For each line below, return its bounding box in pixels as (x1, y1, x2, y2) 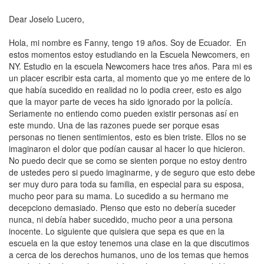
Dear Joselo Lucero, (9, 13, 84, 25)
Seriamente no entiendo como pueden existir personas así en (9, 107, 239, 119)
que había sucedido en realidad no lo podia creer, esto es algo (9, 84, 242, 95)
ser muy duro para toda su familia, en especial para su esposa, (9, 178, 244, 190)
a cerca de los (9, 249, 64, 260)
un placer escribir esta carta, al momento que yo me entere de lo (9, 72, 250, 84)
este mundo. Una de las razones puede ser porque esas (9, 119, 219, 131)
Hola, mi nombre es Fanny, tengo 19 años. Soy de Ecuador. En (9, 37, 246, 48)
